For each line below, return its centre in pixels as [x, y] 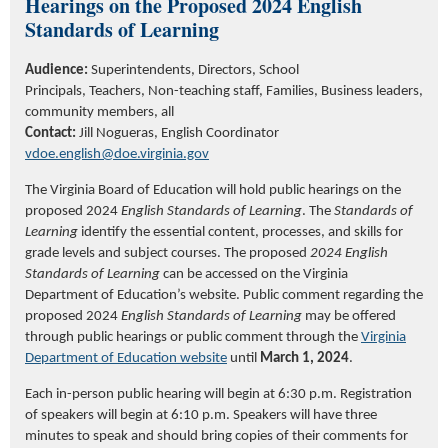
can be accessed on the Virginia [255, 275]
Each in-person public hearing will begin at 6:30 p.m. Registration [218, 395]
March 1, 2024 [304, 359]
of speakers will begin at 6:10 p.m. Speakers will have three [201, 416]
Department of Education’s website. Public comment [184, 296]
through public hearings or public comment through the [193, 338]
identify [104, 233]
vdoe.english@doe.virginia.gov [117, 155]
